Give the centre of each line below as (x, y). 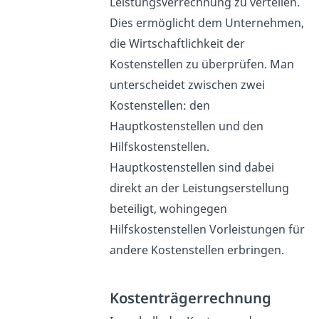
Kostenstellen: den (159, 105)
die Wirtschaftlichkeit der (177, 43)
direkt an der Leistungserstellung (199, 188)
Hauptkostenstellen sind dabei (192, 167)
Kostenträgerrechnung (190, 297)
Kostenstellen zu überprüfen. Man (202, 64)
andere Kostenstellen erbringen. (197, 250)
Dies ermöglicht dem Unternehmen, (206, 22)
